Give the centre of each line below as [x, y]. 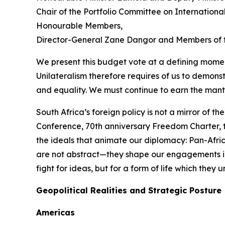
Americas [55, 213]
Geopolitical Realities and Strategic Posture [129, 191]
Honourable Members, [79, 26]
